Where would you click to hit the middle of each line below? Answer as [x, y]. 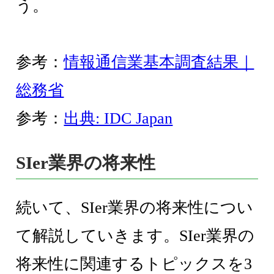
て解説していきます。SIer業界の [135, 236]
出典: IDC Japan [118, 119]
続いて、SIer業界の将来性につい [135, 208]
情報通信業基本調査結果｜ [159, 62]
